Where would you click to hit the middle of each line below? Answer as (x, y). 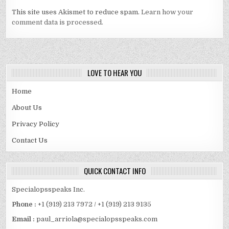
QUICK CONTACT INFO (114, 171)
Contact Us (30, 141)
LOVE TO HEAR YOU (114, 73)
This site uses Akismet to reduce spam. (77, 12)
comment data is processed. (58, 22)
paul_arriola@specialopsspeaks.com (97, 219)
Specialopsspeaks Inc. (49, 190)
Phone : (24, 204)
